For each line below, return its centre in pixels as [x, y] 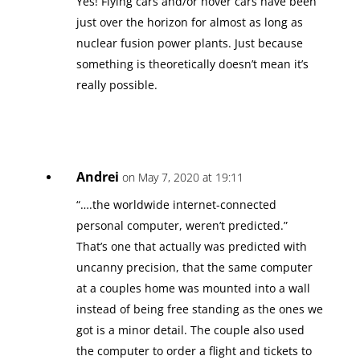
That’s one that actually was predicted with [191, 246]
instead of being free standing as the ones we [199, 309]
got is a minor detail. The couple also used [190, 329]
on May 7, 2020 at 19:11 [182, 177]
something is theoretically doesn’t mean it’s [192, 63]
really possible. [117, 84]
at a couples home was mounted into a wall [193, 288]
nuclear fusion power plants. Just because [189, 43]
